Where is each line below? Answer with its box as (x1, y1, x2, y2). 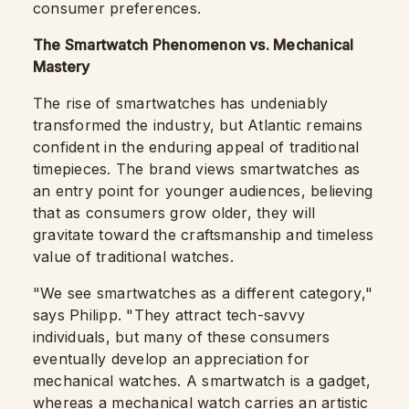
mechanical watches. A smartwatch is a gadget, (33, 371, 371, 390)
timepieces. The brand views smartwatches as (33, 159, 361, 178)
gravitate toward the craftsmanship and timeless (33, 225, 374, 244)
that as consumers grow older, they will (33, 203, 316, 222)
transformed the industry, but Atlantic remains (33, 115, 363, 134)
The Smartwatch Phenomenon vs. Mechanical (33, 35, 354, 54)
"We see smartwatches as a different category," (33, 283, 373, 302)
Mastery (33, 57, 90, 76)
